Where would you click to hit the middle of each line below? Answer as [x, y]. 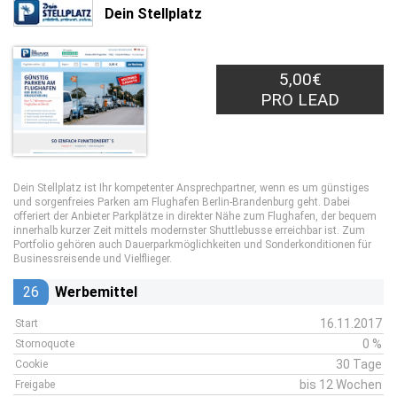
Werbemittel [96, 292]
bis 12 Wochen [341, 385]
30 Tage [359, 364]
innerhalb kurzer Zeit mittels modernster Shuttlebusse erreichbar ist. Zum [189, 230]
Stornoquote [45, 344]
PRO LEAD [300, 100]
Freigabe [35, 385]
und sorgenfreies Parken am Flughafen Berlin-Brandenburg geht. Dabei [182, 202]
